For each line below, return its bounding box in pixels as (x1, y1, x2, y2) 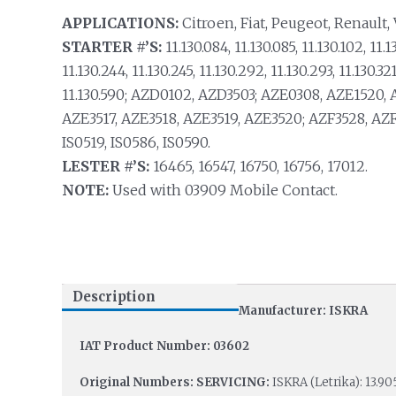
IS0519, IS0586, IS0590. (61, 133, 210, 151)
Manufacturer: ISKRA (238, 302, 368, 318)
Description (72, 288, 156, 306)
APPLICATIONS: (61, 14, 179, 32)
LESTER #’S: (61, 157, 149, 175)
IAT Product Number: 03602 (79, 339, 249, 354)
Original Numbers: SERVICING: (79, 375, 270, 391)
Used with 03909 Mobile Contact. (108, 181, 338, 199)
